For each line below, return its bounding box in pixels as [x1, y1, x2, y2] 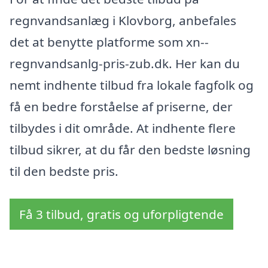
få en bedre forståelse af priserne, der [10, 98, 233, 115]
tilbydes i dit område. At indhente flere [10, 119, 236, 136]
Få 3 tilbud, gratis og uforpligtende [19, 205, 224, 223]
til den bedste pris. [10, 162, 118, 179]
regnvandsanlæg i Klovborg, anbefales [10, 11, 236, 29]
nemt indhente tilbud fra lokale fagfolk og [10, 76, 254, 93]
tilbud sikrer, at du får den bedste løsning [10, 141, 251, 158]
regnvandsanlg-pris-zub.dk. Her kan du [10, 54, 240, 72]
